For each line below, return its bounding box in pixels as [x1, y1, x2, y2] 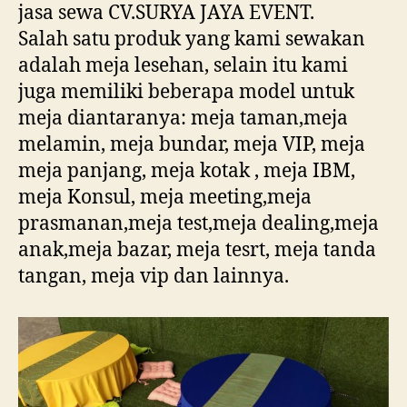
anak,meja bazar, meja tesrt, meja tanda [18, 237, 376, 263]
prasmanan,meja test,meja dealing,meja [18, 211, 379, 236]
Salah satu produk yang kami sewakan [18, 26, 365, 52]
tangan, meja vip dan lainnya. [18, 263, 289, 289]
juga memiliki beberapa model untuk [18, 79, 354, 104]
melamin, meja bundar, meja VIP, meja [18, 132, 365, 157]
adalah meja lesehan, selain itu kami [18, 53, 348, 78]
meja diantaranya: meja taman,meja [18, 105, 348, 131]
